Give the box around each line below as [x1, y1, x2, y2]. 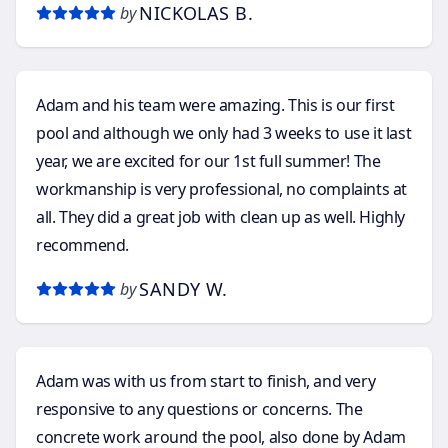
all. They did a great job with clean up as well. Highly [36, 205, 59, 228]
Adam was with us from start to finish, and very [36, 369, 376, 392]
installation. [36, 13, 119, 36]
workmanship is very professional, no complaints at [36, 177, 407, 200]
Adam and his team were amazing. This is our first [36, 93, 289, 116]
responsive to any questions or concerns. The [36, 397, 363, 420]
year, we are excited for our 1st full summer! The [36, 149, 354, 172]
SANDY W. [139, 276, 228, 301]
